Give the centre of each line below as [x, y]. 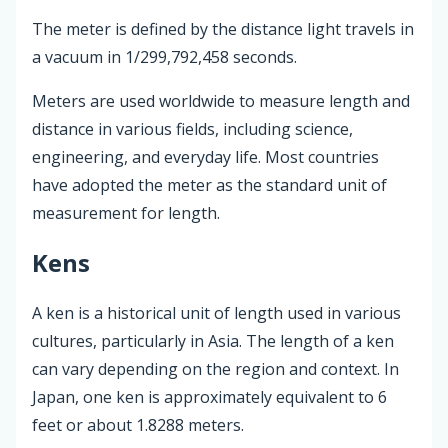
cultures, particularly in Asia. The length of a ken [213, 341]
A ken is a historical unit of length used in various [216, 313]
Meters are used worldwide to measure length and [221, 100]
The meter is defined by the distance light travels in [223, 28]
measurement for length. [126, 212]
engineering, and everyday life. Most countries [205, 156]
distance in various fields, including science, [192, 128]
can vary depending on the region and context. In [215, 369]
